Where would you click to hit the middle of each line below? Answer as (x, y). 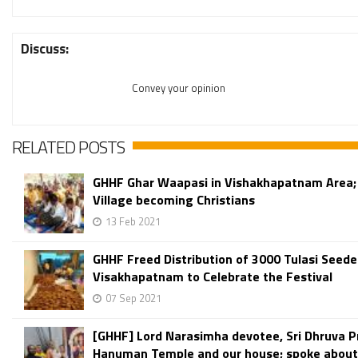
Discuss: (45, 49)
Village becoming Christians (174, 200)
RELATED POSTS (68, 147)
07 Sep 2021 (133, 298)
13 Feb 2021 (133, 221)
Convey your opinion (178, 88)
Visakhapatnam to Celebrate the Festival (213, 276)
